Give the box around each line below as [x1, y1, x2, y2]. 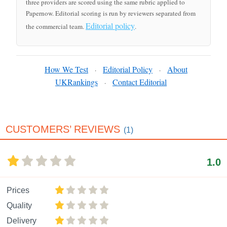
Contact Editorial [112, 77, 167, 87]
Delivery [7, 216, 36, 225]
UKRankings [55, 77, 98, 87]
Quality [7, 201, 32, 210]
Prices [7, 186, 29, 195]
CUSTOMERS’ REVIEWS [6, 124, 120, 135]
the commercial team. [26, 22, 86, 31]
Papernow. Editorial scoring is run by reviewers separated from [26, 9, 196, 18]
